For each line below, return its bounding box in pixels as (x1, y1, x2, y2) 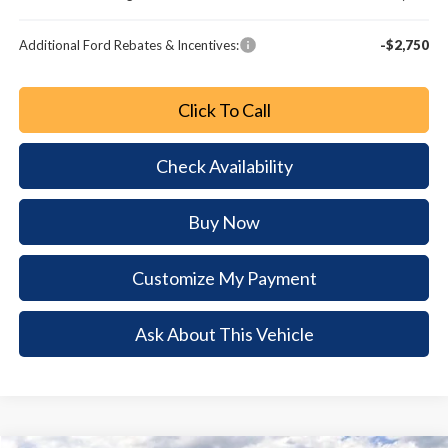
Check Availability (155, 155, 293, 178)
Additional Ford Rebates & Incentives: (19, 37, 240, 54)
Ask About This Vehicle (134, 322, 314, 345)
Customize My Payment (131, 267, 317, 290)
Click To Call (177, 99, 271, 122)
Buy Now (188, 211, 261, 234)
